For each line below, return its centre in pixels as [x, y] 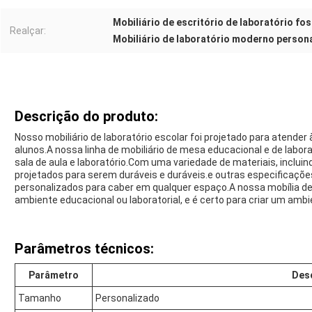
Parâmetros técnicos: [84, 249]
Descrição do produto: [86, 117]
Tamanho [40, 298]
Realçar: [28, 31]
